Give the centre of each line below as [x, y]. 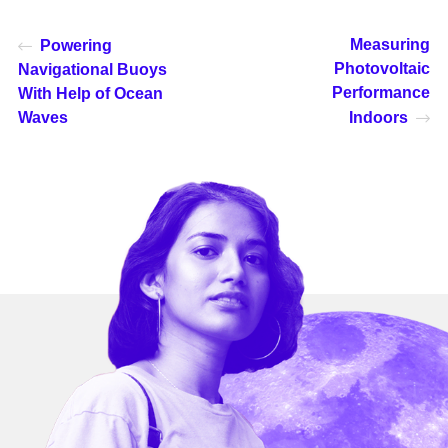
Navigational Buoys [92, 70]
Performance [381, 93]
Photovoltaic [382, 69]
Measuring [390, 45]
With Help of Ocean [90, 94]
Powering [75, 46]
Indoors [379, 118]
